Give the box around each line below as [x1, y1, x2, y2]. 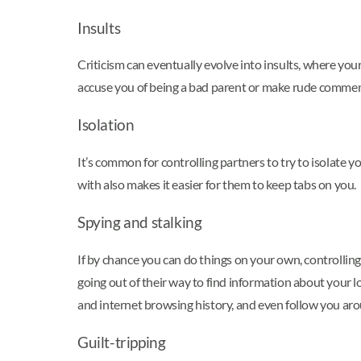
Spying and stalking [77, 213, 202, 231]
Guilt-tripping [77, 333, 166, 351]
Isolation [77, 116, 135, 135]
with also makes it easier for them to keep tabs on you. [77, 176, 357, 192]
